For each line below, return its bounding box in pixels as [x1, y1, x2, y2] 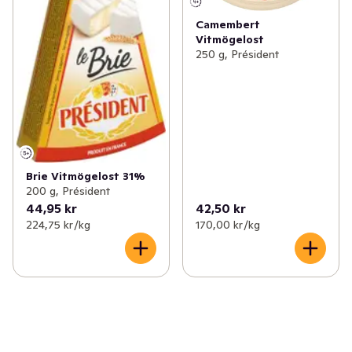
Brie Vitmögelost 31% [26, 168, 145, 183]
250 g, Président [196, 47, 279, 62]
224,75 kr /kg [26, 217, 90, 232]
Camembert [196, 17, 260, 32]
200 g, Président [26, 183, 110, 198]
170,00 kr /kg [196, 217, 260, 232]
